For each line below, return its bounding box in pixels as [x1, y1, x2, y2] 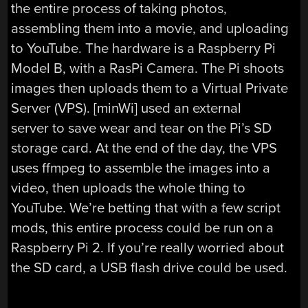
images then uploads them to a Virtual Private [11, 79, 289, 97]
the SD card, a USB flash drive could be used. [11, 258, 288, 276]
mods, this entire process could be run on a [11, 219, 274, 236]
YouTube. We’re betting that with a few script [11, 199, 281, 217]
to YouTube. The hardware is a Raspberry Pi [11, 39, 276, 57]
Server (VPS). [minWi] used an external [11, 99, 242, 117]
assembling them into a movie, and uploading [11, 19, 289, 37]
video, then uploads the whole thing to [11, 179, 246, 197]
